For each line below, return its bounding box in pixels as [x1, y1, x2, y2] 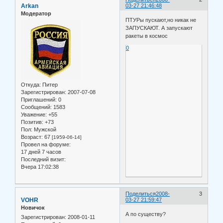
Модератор [21, 10, 51, 16]
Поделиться [125, 190, 156, 197]
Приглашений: [21, 97, 57, 103]
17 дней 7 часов [21, 149, 61, 155]
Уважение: [21, 111, 47, 118]
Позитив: [21, 119, 43, 125]
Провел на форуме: [21, 141, 71, 148]
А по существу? [125, 211, 166, 218]
